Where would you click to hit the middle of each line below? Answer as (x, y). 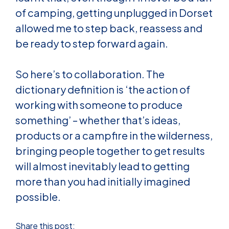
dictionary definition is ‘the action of (103, 89)
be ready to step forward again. (92, 43)
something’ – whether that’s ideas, (98, 120)
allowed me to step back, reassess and (109, 28)
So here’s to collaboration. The (90, 74)
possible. (38, 197)
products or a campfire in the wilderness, (114, 135)
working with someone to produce (99, 105)
